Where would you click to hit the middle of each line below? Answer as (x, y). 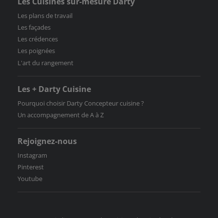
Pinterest (31, 167)
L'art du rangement (46, 63)
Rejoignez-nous (47, 141)
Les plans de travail (45, 16)
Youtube (30, 179)
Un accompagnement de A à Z (61, 115)
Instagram (33, 155)
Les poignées (36, 51)
